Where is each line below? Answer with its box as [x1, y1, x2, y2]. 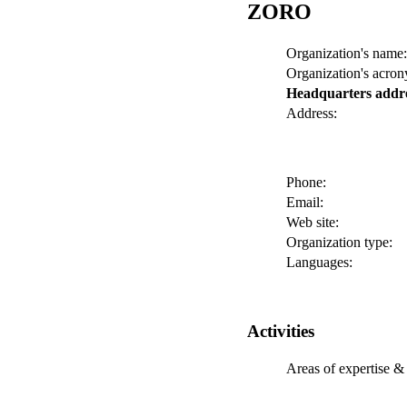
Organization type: [286, 233, 392, 250]
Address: [286, 104, 337, 121]
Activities [247, 321, 314, 341]
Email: [286, 194, 323, 210]
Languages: [286, 253, 352, 270]
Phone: [286, 174, 326, 190]
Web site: [286, 213, 339, 230]
